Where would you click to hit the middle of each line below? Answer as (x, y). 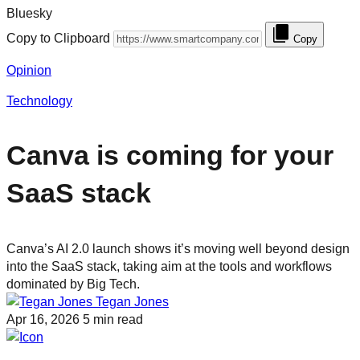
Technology (39, 100)
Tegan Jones (132, 301)
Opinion (29, 70)
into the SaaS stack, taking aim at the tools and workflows (169, 266)
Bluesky (29, 13)
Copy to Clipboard (58, 38)
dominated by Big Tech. (73, 283)
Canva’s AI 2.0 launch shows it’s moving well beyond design (178, 248)
